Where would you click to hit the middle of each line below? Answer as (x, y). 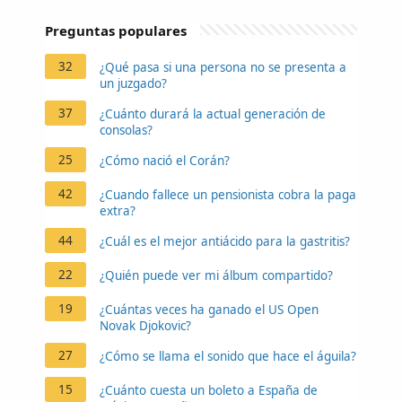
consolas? (126, 130)
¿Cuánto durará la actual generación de (213, 114)
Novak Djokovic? (145, 325)
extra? (118, 210)
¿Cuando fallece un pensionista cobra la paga (228, 194)
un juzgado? (133, 83)
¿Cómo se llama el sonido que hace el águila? (228, 356)
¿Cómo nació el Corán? (165, 160)
